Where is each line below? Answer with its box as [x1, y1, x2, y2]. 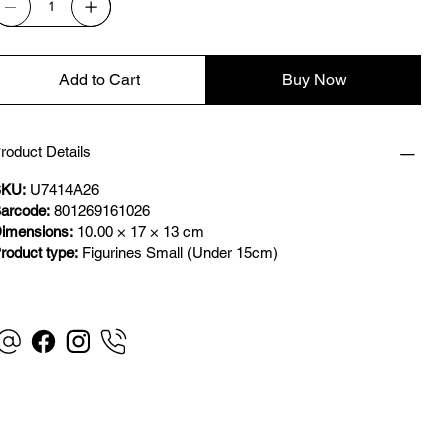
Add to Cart [59, 69, 141, 89]
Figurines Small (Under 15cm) [78, 243, 279, 261]
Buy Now [282, 69, 348, 89]
